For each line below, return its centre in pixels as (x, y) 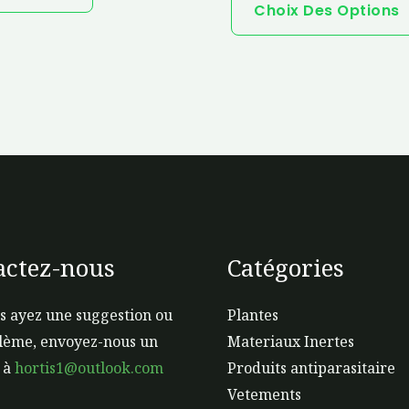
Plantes (253, 315)
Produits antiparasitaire (311, 368)
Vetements (264, 395)
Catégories (286, 268)
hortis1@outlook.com (89, 368)
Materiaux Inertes (291, 342)
